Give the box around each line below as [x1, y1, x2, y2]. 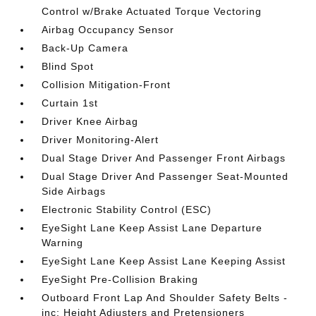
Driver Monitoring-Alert [42, 133, 159, 145]
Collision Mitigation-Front [42, 78, 171, 90]
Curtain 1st [42, 97, 99, 109]
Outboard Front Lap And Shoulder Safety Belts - [42, 291, 288, 303]
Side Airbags [42, 185, 107, 197]
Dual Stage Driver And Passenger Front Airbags [42, 152, 286, 164]
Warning [42, 236, 84, 248]
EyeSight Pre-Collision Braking [42, 273, 199, 285]
